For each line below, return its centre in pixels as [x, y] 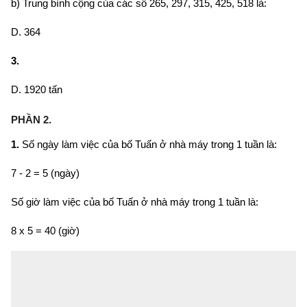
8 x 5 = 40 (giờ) [45, 230]
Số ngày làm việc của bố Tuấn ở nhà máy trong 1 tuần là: [148, 144]
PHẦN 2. [31, 119]
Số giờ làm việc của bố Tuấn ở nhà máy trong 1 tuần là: [135, 201]
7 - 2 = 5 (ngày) [45, 173]
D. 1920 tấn [37, 89]
